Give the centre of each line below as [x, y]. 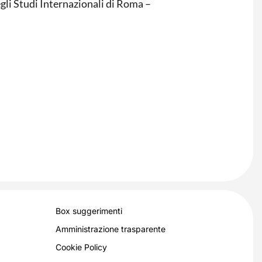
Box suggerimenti [89, 211]
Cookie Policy [81, 247]
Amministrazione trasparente [110, 229]
